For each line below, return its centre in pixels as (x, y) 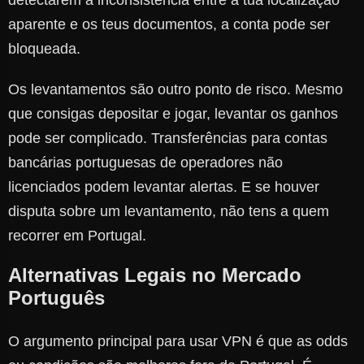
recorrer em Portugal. (77, 236)
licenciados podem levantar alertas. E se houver (164, 187)
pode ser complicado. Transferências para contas (168, 139)
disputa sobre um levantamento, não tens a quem (169, 212)
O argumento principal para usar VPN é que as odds (178, 342)
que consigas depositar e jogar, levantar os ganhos (173, 114)
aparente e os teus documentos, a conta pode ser (169, 25)
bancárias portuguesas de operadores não (145, 163)
